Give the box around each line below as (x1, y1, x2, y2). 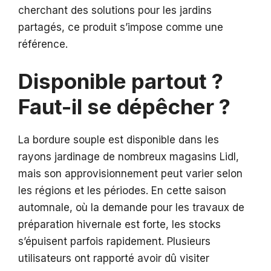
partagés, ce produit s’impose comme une (18, 21, 223, 34)
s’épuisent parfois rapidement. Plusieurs (18, 235, 211, 247)
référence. (18, 38, 68, 51)
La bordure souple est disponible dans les (18, 133, 219, 146)
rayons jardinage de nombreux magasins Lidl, (18, 150, 239, 163)
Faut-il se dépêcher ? (18, 93, 230, 119)
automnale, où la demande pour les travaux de (18, 201, 244, 214)
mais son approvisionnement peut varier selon (18, 167, 243, 180)
